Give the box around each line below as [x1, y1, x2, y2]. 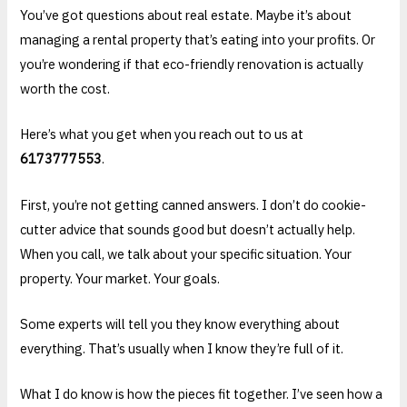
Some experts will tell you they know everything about [20, 315, 341, 333]
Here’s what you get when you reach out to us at [20, 125, 304, 144]
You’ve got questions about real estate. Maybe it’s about [20, 6, 352, 24]
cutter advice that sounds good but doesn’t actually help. [20, 220, 356, 238]
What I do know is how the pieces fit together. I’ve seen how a [20, 385, 383, 403]
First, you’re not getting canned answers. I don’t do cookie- [20, 195, 367, 213]
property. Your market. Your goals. [20, 269, 221, 287]
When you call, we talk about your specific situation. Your [20, 244, 352, 263]
